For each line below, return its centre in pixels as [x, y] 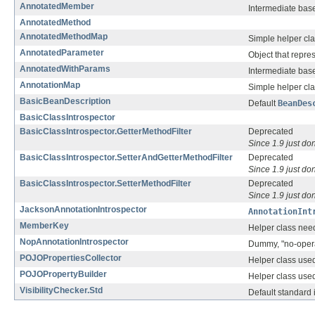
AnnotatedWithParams [65, 69]
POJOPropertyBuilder [63, 275]
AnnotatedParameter [62, 53]
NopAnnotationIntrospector [74, 242]
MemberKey [44, 226]
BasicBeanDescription [65, 102]
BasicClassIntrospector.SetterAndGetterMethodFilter [126, 158]
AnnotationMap [50, 85]
